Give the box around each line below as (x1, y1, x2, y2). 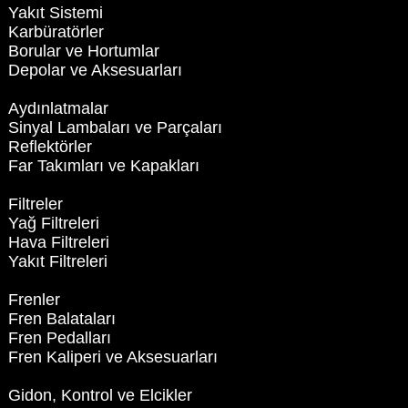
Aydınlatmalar (7, 99, 108, 118)
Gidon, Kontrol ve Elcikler (7, 386, 192, 405)
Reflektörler (7, 138, 92, 157)
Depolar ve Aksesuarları (7, 61, 182, 80)
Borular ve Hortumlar (7, 42, 159, 61)
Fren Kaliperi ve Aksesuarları (7, 348, 218, 367)
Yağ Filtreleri (7, 214, 99, 233)
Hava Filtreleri (7, 233, 109, 252)
